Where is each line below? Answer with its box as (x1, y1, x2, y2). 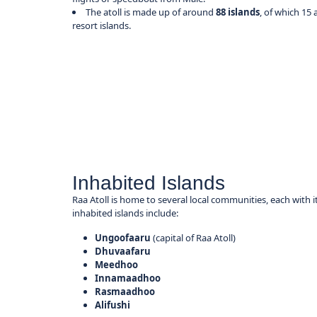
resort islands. (72, 19, 132, 32)
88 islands (216, 6, 260, 18)
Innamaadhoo (95, 272, 161, 285)
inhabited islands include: (72, 207, 179, 220)
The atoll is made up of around (86, 6, 217, 18)
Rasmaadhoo (95, 285, 156, 299)
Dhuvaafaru (95, 245, 151, 258)
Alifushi (95, 299, 131, 312)
